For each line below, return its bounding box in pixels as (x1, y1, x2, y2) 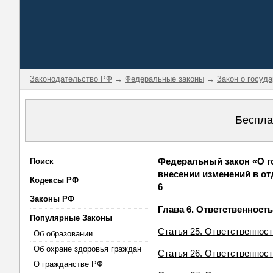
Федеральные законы (125, 74, 204, 83)
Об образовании (34, 229, 93, 238)
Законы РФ (30, 194, 74, 204)
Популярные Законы (30, 213, 112, 222)
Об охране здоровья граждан (34, 244, 141, 253)
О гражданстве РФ (34, 260, 103, 269)
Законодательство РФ (30, 74, 112, 83)
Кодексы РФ (30, 175, 79, 185)
